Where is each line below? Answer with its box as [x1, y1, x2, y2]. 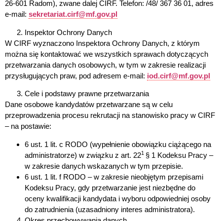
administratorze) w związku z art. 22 [25, 150, 141, 159]
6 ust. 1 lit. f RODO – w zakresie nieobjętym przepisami [25, 172, 203, 181]
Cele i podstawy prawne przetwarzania [25, 89, 149, 98]
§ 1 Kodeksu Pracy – [146, 150, 213, 159]
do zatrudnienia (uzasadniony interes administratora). [25, 205, 195, 214]
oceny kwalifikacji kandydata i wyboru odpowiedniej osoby [25, 194, 211, 203]
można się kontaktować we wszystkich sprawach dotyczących [5, 49, 208, 58]
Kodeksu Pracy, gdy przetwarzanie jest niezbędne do [25, 183, 195, 192]
